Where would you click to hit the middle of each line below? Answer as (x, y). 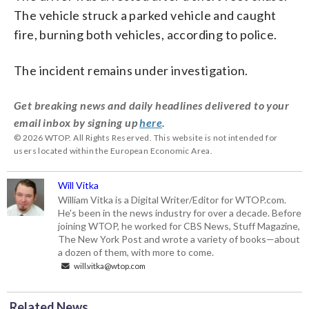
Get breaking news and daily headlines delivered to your (151, 105)
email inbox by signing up (77, 122)
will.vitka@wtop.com (109, 265)
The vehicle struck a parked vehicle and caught (145, 15)
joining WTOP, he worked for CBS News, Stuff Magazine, (179, 226)
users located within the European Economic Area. (113, 150)
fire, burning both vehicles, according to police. (146, 34)
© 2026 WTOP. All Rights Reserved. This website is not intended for (146, 137)
